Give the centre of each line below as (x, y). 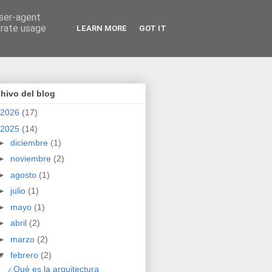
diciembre (30, 142)
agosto (24, 175)
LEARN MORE (102, 28)
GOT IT (153, 28)
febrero (25, 255)
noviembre (32, 159)
